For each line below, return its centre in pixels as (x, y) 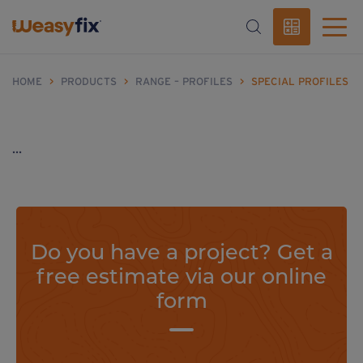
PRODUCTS (89, 81)
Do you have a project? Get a (181, 251)
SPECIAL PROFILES (300, 81)
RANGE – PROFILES (184, 81)
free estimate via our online (181, 275)
